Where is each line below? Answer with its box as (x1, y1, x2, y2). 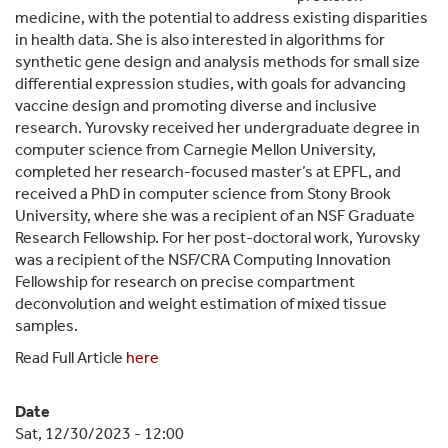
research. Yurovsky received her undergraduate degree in (15, 117, 420, 137)
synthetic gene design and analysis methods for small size (15, 51, 420, 71)
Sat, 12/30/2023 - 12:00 (15, 423, 184, 443)
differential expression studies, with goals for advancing (15, 73, 406, 93)
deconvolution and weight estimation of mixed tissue (15, 293, 387, 313)
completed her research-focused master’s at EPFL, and (15, 161, 401, 181)
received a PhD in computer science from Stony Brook (15, 183, 391, 203)
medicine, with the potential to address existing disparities (15, 7, 428, 27)
